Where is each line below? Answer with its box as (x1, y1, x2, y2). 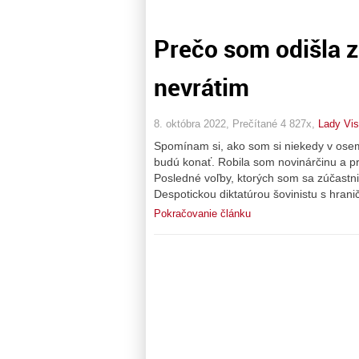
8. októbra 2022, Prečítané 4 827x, (154, 117, 318, 130)
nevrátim (154, 71, 249, 103)
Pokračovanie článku (154, 207, 251, 220)
